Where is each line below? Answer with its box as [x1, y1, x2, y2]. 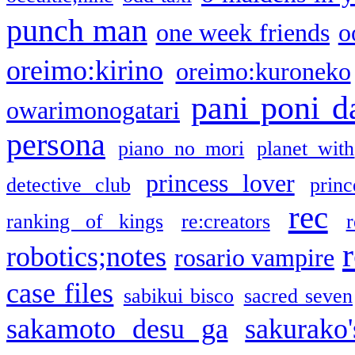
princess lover [146, 169, 295, 197]
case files [6, 277, 114, 309]
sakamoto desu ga [6, 312, 228, 345]
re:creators [181, 209, 270, 233]
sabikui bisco [123, 284, 235, 307]
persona [6, 127, 105, 162]
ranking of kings [6, 209, 163, 233]
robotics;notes [6, 240, 166, 273]
